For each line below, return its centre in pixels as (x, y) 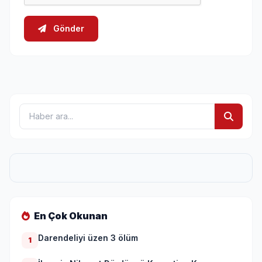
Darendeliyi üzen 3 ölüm (88, 237)
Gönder (68, 28)
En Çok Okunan (70, 216)
